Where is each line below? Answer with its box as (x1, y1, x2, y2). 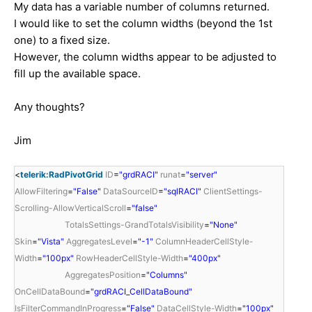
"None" (210, 219, 237, 230)
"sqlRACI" (164, 185, 201, 196)
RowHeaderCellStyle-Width (76, 252, 183, 263)
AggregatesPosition (65, 269, 141, 280)
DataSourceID (103, 185, 158, 196)
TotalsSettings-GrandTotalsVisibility (65, 219, 204, 230)
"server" (186, 169, 217, 180)
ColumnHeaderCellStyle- (155, 235, 253, 247)
